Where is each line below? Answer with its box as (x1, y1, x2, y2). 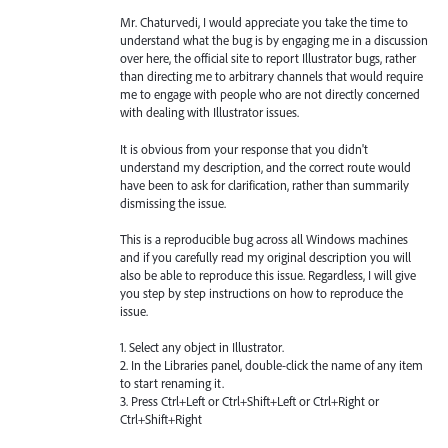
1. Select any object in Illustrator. (120, 338, 284, 355)
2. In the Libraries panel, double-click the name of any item (120, 356, 423, 373)
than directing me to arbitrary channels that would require (120, 68, 423, 85)
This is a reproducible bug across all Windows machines (120, 230, 408, 247)
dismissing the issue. (120, 194, 226, 211)
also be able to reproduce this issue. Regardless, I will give (120, 266, 416, 283)
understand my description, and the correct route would (120, 158, 411, 175)
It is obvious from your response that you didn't (120, 140, 368, 157)
